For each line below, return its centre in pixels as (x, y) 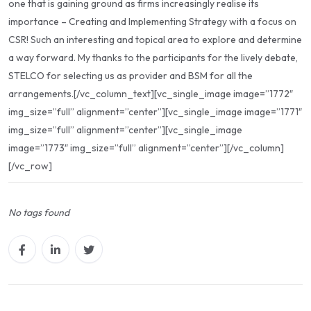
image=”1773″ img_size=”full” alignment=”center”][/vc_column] (146, 148)
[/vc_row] (30, 166)
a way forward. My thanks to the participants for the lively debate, (153, 57)
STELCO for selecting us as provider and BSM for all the (131, 75)
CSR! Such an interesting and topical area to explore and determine (155, 39)
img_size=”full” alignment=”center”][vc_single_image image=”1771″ (155, 111)
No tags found (39, 212)
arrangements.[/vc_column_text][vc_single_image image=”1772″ (151, 93)
